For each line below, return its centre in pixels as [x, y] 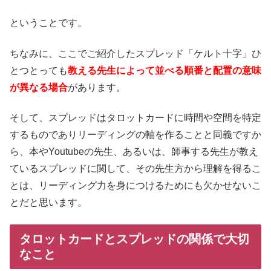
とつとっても [39, 70]
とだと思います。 [48, 202]
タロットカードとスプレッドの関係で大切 [134, 239]
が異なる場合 [39, 87]
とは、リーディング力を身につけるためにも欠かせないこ [135, 185]
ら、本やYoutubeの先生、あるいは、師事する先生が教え [134, 151]
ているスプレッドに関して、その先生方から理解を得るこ [135, 168]
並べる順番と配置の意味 [208, 70]
